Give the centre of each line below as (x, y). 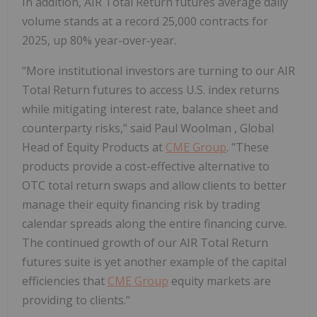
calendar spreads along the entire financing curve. (154, 224)
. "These (248, 148)
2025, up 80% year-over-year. (99, 41)
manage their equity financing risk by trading (141, 205)
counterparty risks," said (88, 128)
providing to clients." (76, 300)
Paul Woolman (194, 128)
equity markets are (220, 281)
